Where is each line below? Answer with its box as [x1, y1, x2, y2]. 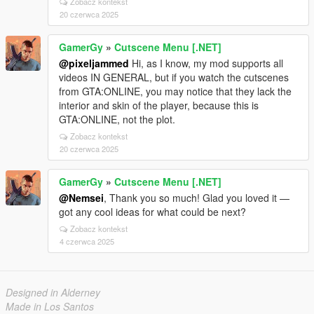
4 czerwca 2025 [60, 235, 114, 247]
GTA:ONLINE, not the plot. [59, 112, 175, 126]
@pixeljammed [59, 56, 129, 70]
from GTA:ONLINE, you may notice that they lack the [59, 84, 292, 98]
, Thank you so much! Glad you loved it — [104, 191, 289, 205]
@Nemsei [59, 191, 104, 205]
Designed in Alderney [6, 285, 100, 299]
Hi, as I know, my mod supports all [129, 56, 283, 70]
